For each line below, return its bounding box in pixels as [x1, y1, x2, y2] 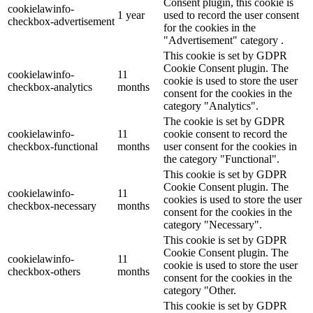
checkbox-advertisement [8, 15, 115, 28]
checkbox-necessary [8, 200, 96, 212]
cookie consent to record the [163, 128, 287, 140]
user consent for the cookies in [163, 140, 297, 153]
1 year [117, 9, 145, 22]
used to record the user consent [163, 9, 299, 22]
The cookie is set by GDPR [163, 115, 285, 128]
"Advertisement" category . [163, 34, 284, 47]
